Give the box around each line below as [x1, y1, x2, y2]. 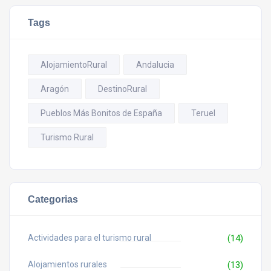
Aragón [41, 83, 69, 94]
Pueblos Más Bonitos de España [41, 108, 162, 118]
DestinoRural [98, 83, 147, 94]
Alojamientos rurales [28, 259, 107, 269]
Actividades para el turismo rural [28, 232, 151, 243]
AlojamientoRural [41, 59, 107, 70]
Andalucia [136, 59, 174, 70]
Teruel [191, 108, 215, 118]
